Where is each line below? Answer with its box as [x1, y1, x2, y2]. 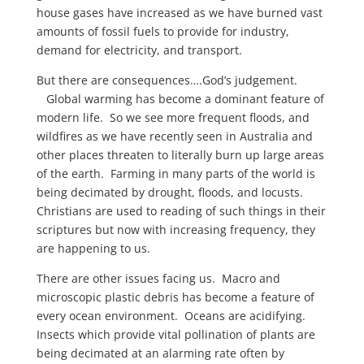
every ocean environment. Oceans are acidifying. [36, 308, 309, 323]
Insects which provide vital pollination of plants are [36, 327, 315, 342]
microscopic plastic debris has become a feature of [36, 289, 314, 305]
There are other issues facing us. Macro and [36, 271, 280, 286]
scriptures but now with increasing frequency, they [36, 222, 315, 237]
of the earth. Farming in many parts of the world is [36, 166, 315, 181]
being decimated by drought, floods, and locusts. [36, 184, 306, 200]
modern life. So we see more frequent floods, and [36, 110, 310, 125]
